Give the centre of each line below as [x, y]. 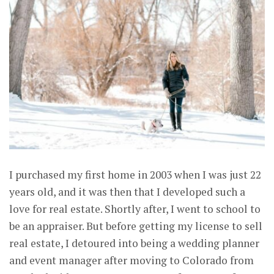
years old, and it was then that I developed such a [127, 192]
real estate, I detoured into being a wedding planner [134, 243]
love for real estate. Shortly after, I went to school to [135, 209]
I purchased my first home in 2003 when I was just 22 [135, 175]
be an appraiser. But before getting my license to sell [136, 226]
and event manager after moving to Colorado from [131, 261]
